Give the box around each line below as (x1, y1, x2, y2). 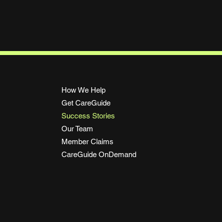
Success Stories (61, 111, 115, 120)
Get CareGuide (61, 99, 111, 108)
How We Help (61, 86, 106, 95)
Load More (95, 63, 132, 73)
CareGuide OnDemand (61, 150, 136, 159)
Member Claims (61, 137, 113, 146)
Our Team (61, 124, 93, 133)
